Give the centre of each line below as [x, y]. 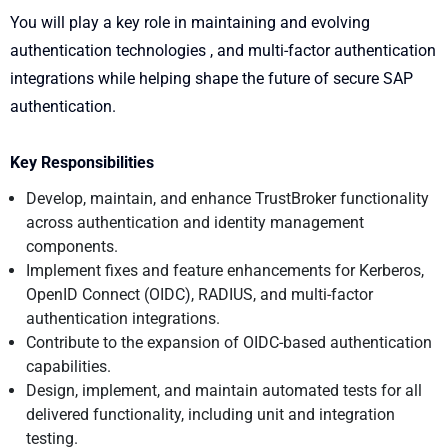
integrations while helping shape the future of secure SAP [211, 78]
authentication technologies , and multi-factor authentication [223, 50]
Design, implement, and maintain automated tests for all [224, 390]
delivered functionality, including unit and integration [210, 414]
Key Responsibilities [82, 162]
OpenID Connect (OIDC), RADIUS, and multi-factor [199, 294]
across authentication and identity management [195, 222]
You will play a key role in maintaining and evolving [190, 22]
